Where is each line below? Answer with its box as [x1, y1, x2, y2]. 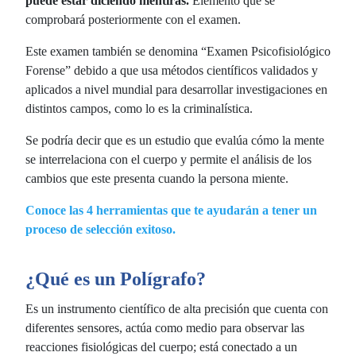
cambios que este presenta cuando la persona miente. [25, 171, 288, 185]
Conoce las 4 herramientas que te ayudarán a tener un [25, 203, 317, 217]
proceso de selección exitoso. [25, 222, 176, 236]
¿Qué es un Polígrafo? [25, 268, 206, 289]
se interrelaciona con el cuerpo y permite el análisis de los [25, 152, 311, 166]
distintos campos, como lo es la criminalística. [25, 101, 253, 115]
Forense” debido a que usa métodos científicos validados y [25, 63, 318, 77]
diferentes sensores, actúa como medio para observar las [25, 320, 304, 335]
